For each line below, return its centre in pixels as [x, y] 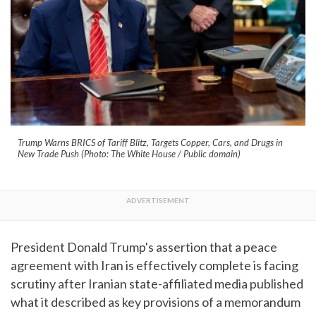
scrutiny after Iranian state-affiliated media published [157, 283]
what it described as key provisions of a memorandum [156, 302]
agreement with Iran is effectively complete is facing [154, 265]
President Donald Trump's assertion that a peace [144, 247]
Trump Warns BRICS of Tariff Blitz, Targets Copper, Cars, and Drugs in [150, 142]
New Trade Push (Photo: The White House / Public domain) [129, 153]
